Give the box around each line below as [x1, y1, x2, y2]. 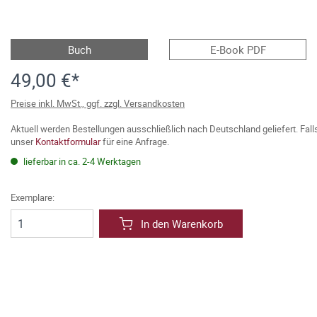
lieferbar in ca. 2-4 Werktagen [21, 155, 141, 168]
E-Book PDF [209, 42, 266, 57]
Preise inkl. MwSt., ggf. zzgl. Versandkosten [11, 97, 185, 110]
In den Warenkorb [141, 217, 223, 231]
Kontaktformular [35, 135, 100, 148]
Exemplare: [11, 191, 54, 204]
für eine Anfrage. [100, 135, 169, 148]
